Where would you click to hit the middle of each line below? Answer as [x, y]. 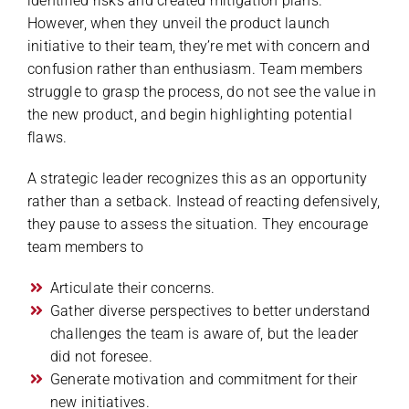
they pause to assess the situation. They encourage [197, 224]
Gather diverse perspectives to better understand [210, 310]
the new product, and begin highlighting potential [189, 114]
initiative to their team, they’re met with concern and [198, 46]
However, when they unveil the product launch [178, 23]
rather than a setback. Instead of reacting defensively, [204, 201]
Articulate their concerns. [132, 288]
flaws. [47, 137]
